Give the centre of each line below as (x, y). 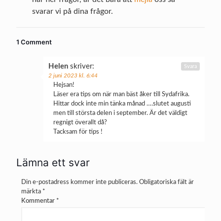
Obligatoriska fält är (166, 182)
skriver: (82, 66)
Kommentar (39, 201)
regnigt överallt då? (80, 122)
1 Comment (34, 42)
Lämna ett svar (53, 162)
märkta (32, 191)
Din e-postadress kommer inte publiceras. (79, 182)
